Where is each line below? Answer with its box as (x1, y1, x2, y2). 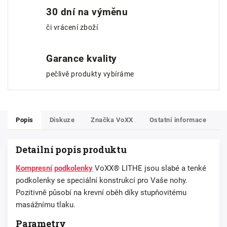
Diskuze (49, 116, 74, 124)
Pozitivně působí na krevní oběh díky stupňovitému (16, 188, 186, 198)
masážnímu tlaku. (16, 200, 75, 210)
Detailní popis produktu (16, 143, 127, 156)
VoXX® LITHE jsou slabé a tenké (93, 164, 206, 173)
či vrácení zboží (46, 23, 98, 32)
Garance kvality (46, 53, 117, 65)
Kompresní (16, 164, 52, 173)
